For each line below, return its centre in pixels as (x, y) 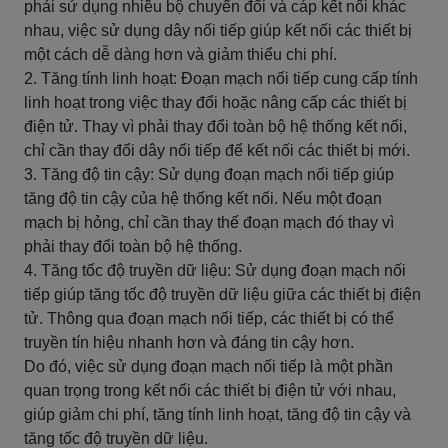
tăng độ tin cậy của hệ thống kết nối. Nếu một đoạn (203, 198)
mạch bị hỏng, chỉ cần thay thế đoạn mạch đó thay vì (209, 222)
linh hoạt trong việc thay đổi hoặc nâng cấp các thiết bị (215, 102)
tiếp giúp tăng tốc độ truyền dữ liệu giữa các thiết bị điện (222, 294)
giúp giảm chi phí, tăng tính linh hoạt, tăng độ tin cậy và (217, 414)
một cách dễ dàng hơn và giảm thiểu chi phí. (180, 54)
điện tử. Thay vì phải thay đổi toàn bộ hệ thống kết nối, (215, 126)
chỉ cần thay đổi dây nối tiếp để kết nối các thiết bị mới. (217, 150)
